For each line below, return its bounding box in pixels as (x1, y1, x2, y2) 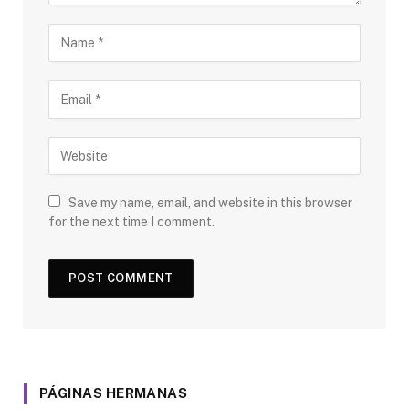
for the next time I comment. (48, 215, 215, 230)
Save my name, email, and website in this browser (68, 195, 352, 211)
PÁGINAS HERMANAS (39, 385, 188, 402)
